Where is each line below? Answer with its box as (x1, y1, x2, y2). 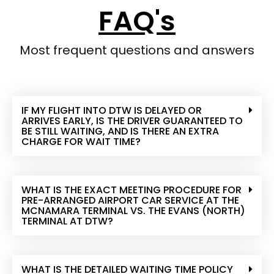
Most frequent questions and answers (20, 41, 254, 59)
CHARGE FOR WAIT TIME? (21, 134, 141, 149)
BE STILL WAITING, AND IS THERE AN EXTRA (21, 124, 219, 138)
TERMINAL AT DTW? (21, 213, 113, 228)
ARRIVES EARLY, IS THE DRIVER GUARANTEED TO (21, 113, 243, 128)
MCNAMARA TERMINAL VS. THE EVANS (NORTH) (21, 203, 245, 218)
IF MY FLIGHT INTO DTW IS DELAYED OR (21, 103, 202, 117)
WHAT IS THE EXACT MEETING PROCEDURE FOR (21, 182, 242, 197)
